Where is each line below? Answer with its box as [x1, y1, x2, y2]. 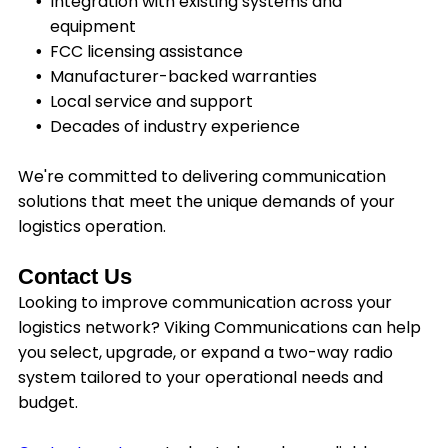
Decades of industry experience [49, 115, 300, 139]
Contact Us [17, 264, 132, 290]
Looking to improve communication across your [17, 291, 392, 315]
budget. [17, 391, 78, 415]
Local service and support [49, 90, 253, 114]
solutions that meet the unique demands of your [17, 190, 395, 214]
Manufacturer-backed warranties [49, 65, 317, 89]
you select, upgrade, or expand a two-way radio [17, 341, 393, 365]
